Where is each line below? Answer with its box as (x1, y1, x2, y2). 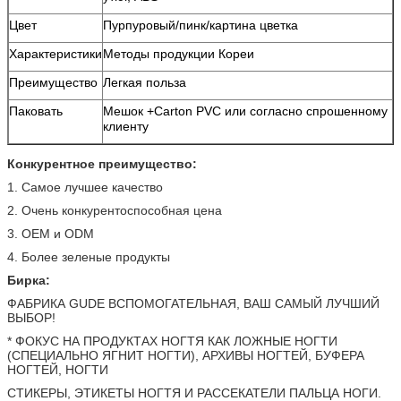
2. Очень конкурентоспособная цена (7, 203, 222, 218)
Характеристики (9, 47, 102, 61)
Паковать (9, 104, 63, 118)
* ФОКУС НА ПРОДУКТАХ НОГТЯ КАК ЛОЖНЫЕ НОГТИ (7, 334, 337, 348)
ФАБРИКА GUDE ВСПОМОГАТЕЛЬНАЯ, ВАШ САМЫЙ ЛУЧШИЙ (7, 296, 380, 311)
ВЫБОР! (7, 311, 55, 325)
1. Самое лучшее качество (7, 180, 163, 194)
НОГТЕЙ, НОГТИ (7, 363, 108, 377)
